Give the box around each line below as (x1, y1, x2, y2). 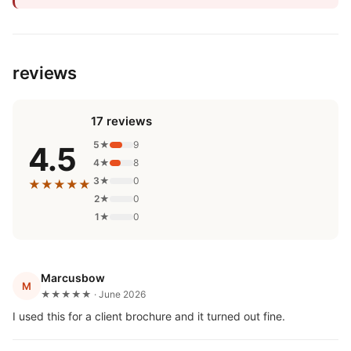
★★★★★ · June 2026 (41, 288, 146, 300)
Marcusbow (41, 271, 105, 284)
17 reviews (91, 114, 152, 128)
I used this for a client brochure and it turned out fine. (13, 309, 285, 323)
